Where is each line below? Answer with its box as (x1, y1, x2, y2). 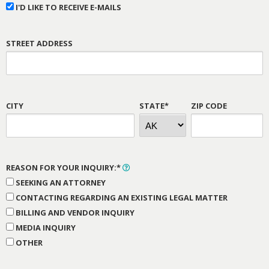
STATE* (139, 100, 169, 111)
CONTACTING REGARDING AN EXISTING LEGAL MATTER (16, 192, 228, 204)
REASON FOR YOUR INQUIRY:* (6, 162, 122, 174)
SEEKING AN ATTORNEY (16, 177, 106, 189)
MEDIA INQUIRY (16, 222, 76, 234)
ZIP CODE (190, 100, 227, 111)
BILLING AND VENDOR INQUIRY (16, 207, 134, 219)
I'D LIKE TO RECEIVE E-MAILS (16, 2, 121, 13)
